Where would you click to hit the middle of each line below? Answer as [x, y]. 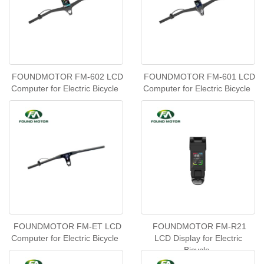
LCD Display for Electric [198, 238]
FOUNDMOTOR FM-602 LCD [67, 77]
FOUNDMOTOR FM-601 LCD [199, 77]
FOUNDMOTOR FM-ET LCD [67, 226]
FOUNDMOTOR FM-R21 [199, 226]
